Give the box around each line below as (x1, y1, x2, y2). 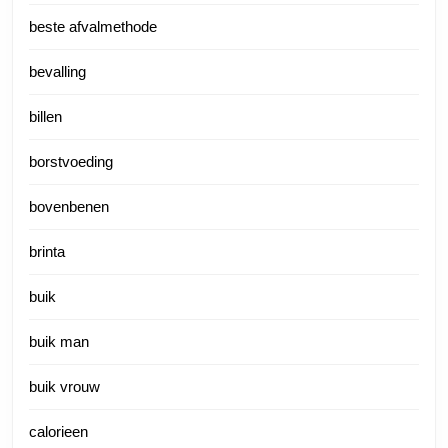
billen (29, 107, 62, 125)
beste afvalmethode (29, 17, 157, 35)
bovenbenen (29, 197, 109, 215)
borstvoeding (29, 152, 113, 170)
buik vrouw (29, 377, 100, 395)
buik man (29, 332, 89, 350)
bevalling (29, 62, 86, 80)
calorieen (29, 422, 88, 440)
